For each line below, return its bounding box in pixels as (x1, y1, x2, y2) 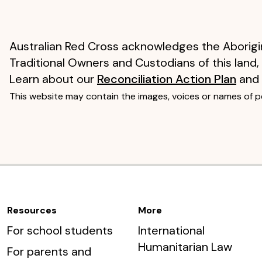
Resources (6, 204, 57, 217)
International (137, 223, 205, 239)
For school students (6, 223, 113, 239)
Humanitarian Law (137, 239, 232, 255)
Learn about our (9, 71, 97, 87)
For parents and (6, 244, 91, 260)
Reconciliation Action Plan (96, 71, 236, 87)
